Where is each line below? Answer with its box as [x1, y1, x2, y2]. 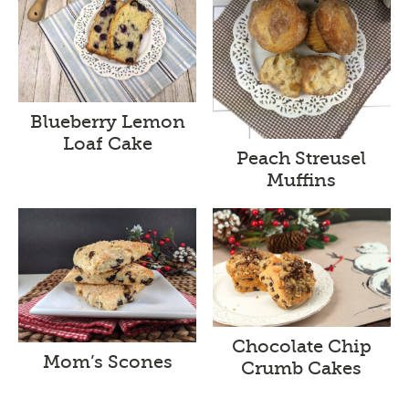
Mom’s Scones [42, 351, 173, 372]
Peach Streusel [236, 148, 367, 170]
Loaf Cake [62, 133, 152, 155]
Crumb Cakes [241, 358, 362, 380]
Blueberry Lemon [29, 111, 185, 133]
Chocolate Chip [231, 336, 372, 358]
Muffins [267, 170, 337, 192]
